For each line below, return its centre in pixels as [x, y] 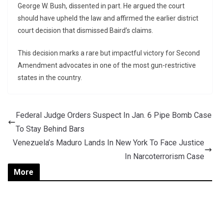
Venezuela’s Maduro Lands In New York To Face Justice [109, 142]
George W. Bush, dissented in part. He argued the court [101, 6]
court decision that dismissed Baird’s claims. [85, 30]
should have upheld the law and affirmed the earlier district [108, 18]
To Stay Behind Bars [50, 129]
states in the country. [50, 77]
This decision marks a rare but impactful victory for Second [109, 53]
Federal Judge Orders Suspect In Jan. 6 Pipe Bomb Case [114, 115]
